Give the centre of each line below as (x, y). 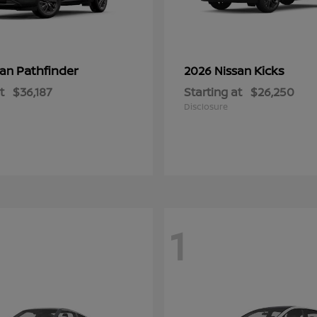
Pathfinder (47, 70)
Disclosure (206, 106)
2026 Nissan (219, 71)
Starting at (213, 92)
